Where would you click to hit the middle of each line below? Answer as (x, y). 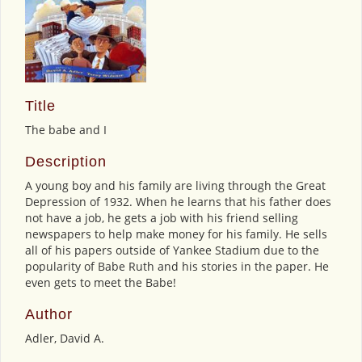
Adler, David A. (65, 338)
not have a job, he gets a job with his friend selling (162, 217)
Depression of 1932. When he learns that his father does (178, 201)
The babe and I (66, 129)
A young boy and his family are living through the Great (175, 185)
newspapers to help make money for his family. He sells (176, 234)
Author (49, 314)
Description (66, 161)
